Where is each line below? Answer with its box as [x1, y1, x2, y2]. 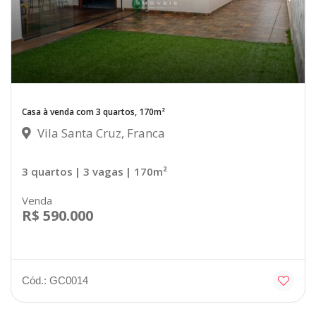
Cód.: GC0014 [22, 274, 88, 286]
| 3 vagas [75, 164, 123, 179]
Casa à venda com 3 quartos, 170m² [22, 106, 165, 119]
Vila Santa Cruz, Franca [35, 125, 165, 142]
